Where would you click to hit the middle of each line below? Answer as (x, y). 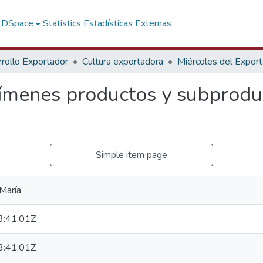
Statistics (62, 23)
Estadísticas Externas (128, 23)
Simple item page (131, 155)
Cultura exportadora (123, 62)
